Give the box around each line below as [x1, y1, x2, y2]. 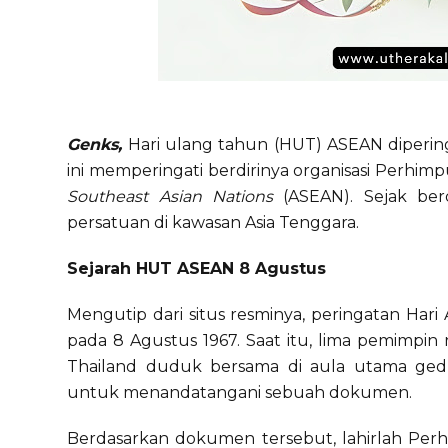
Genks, [67, 135, 123, 154]
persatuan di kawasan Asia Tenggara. [67, 213, 360, 232]
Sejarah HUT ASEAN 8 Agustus [67, 259, 327, 278]
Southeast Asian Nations [67, 187, 274, 206]
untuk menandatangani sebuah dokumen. [67, 383, 413, 402]
